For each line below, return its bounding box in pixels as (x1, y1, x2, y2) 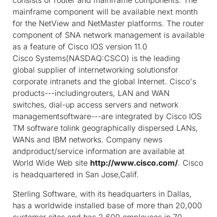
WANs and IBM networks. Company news (13, 134, 162, 144)
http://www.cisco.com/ (90, 157, 178, 168)
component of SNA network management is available (13, 30, 204, 40)
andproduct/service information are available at (13, 146, 185, 156)
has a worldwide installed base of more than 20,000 (13, 200, 202, 210)
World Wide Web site (13, 157, 90, 168)
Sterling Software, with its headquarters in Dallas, (13, 188, 192, 199)
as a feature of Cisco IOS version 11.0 (13, 41, 147, 51)
